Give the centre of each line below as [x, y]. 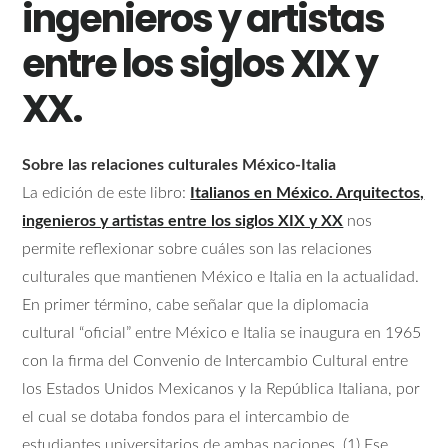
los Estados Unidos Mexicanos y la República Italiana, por [221, 389]
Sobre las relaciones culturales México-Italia [179, 165]
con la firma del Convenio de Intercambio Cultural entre [215, 361]
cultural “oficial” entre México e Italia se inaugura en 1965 [222, 333]
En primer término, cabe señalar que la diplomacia [196, 305]
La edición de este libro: [106, 193]
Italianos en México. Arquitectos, [307, 193]
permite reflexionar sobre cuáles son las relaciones [197, 249]
